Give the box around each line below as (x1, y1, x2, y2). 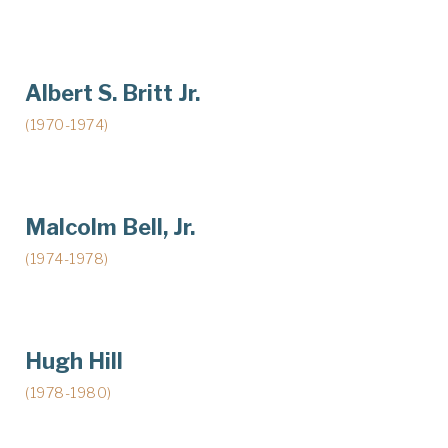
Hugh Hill (25, 347, 123, 374)
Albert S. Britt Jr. (25, 79, 200, 106)
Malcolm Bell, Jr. (25, 213, 195, 240)
